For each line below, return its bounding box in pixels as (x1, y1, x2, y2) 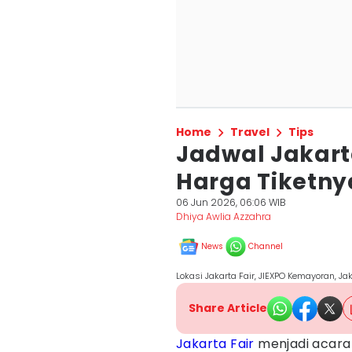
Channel (248, 240, 283, 252)
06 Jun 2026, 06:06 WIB (176, 196, 286, 209)
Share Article (189, 300, 267, 316)
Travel (230, 124, 269, 140)
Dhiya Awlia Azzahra (176, 210, 271, 223)
